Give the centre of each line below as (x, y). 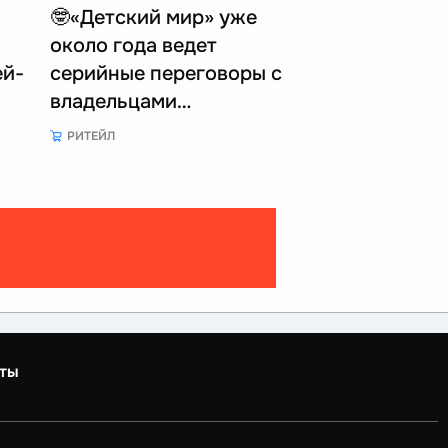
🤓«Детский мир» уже (153, 18)
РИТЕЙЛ (91, 136)
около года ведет (133, 46)
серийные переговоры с (166, 74)
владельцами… (120, 102)
